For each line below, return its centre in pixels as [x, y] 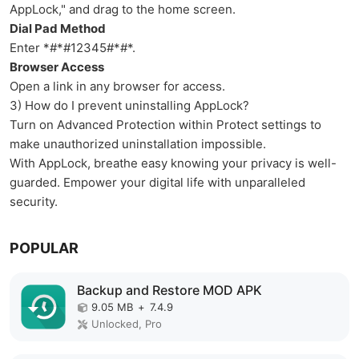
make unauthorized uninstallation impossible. [138, 144]
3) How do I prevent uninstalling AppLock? [129, 105]
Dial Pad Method [58, 28]
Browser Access [57, 67]
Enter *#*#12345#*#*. [73, 48]
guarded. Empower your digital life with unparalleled [157, 182]
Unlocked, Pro [127, 324]
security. [34, 202]
